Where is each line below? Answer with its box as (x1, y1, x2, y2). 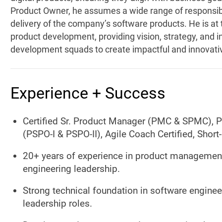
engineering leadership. (22, 163, 120, 174)
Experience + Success (10, 84, 166, 103)
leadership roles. (22, 198, 92, 209)
